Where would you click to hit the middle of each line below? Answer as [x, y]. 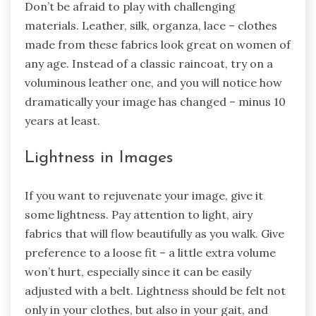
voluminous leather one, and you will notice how [153, 82]
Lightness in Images [99, 158]
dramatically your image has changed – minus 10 [155, 101]
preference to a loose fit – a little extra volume [150, 253]
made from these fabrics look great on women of [158, 44]
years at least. [62, 120]
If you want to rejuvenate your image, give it [144, 196]
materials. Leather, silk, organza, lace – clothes [151, 25]
